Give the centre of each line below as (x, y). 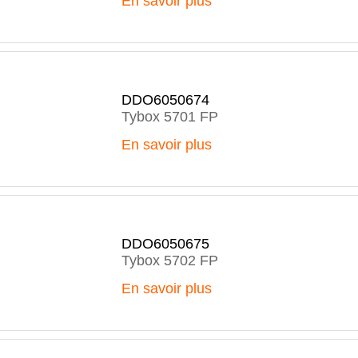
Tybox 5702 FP (170, 261)
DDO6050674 (165, 100)
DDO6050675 (165, 244)
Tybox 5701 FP (170, 117)
